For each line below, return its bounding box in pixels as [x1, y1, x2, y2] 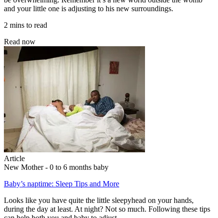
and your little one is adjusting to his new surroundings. [4, 4, 173, 13]
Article [4, 154, 25, 163]
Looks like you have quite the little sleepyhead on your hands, [4, 196, 194, 204]
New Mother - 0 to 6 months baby [4, 163, 109, 171]
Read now [4, 37, 36, 46]
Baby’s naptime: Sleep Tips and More [4, 179, 119, 188]
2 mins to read [4, 20, 47, 29]
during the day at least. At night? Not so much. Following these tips [4, 204, 210, 213]
